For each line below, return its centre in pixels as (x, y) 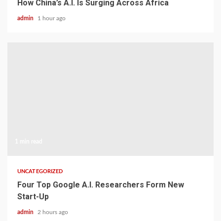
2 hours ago (53, 212)
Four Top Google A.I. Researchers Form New (101, 185)
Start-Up (33, 197)
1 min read (29, 142)
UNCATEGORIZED (40, 171)
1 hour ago (52, 18)
